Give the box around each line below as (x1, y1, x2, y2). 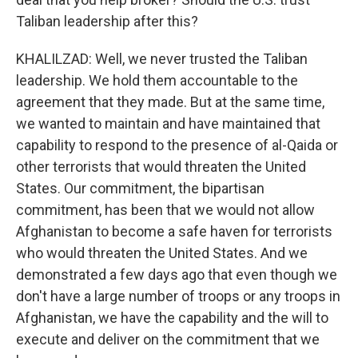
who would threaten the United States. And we (16, 245, 308, 261)
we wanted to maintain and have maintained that (16, 115, 320, 132)
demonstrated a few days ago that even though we (16, 266, 337, 283)
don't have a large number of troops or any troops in (16, 288, 340, 304)
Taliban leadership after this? (16, 13, 198, 30)
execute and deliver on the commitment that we (16, 331, 320, 348)
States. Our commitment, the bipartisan (16, 180, 265, 197)
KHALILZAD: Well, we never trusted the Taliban (16, 50, 308, 67)
